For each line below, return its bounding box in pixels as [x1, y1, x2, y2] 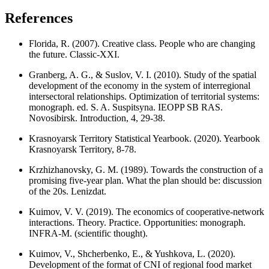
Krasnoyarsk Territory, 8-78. [29, 144, 136, 155]
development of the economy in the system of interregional [29, 80, 250, 91]
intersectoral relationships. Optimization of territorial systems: [29, 91, 259, 102]
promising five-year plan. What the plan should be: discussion [29, 175, 262, 186]
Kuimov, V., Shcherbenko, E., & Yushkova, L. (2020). [29, 249, 235, 259]
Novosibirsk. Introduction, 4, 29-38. [29, 113, 165, 124]
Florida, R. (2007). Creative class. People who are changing [29, 38, 255, 49]
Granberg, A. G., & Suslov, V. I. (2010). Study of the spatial [29, 70, 256, 80]
